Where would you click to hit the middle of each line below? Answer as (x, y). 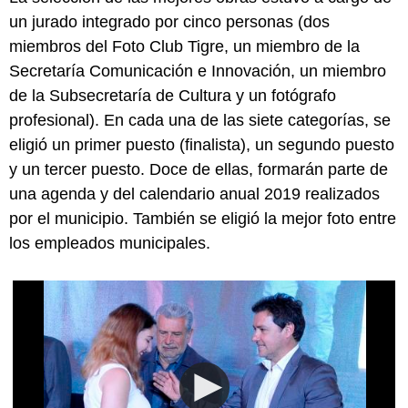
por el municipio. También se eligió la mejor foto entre (203, 218)
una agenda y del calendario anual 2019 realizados (194, 194)
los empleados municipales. (110, 243)
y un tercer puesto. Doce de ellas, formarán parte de (199, 169)
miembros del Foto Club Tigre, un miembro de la (184, 46)
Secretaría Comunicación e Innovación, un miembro (198, 71)
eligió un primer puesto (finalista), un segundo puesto (202, 144)
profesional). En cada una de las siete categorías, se (200, 120)
